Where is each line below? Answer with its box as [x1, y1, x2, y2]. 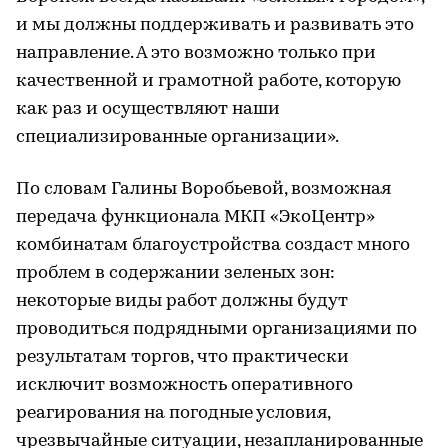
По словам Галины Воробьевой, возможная [16, 179, 391, 199]
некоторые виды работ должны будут [16, 291, 348, 311]
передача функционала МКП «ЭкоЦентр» [16, 207, 375, 227]
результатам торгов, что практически [16, 347, 349, 367]
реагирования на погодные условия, [16, 403, 330, 423]
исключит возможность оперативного [16, 375, 353, 395]
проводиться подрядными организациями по [16, 319, 417, 339]
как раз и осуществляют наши [16, 99, 280, 119]
